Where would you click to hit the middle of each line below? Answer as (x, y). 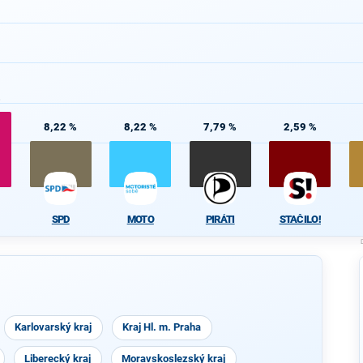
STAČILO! (300, 219)
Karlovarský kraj (53, 327)
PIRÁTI (220, 219)
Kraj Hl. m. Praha (162, 327)
